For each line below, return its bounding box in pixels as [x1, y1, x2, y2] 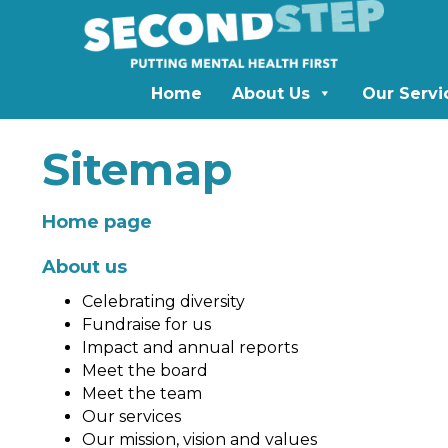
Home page [42, 211, 152, 233]
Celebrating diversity [82, 292, 245, 311]
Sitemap [42, 142, 232, 196]
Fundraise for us [82, 315, 211, 334]
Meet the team [82, 384, 202, 403]
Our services [82, 407, 181, 426]
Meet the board [82, 361, 208, 380]
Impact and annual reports [82, 338, 298, 357]
